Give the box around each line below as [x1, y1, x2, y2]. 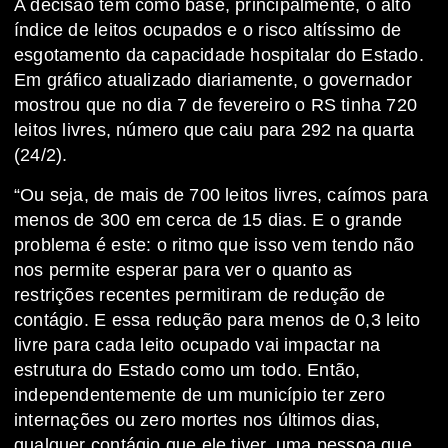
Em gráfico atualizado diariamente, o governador [14, 70, 412, 91]
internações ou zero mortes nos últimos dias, [14, 410, 381, 431]
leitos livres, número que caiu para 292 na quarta [14, 120, 415, 141]
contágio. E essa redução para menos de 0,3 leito [14, 310, 421, 331]
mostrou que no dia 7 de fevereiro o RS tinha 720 [14, 95, 418, 116]
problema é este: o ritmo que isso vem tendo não [14, 235, 414, 256]
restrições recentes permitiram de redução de [14, 285, 386, 306]
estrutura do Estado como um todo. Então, [14, 360, 361, 381]
